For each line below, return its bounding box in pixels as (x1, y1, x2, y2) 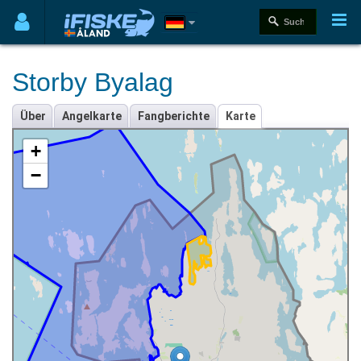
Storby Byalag (12, 68, 173, 97)
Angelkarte (62, 110, 122, 122)
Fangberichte (138, 110, 210, 122)
